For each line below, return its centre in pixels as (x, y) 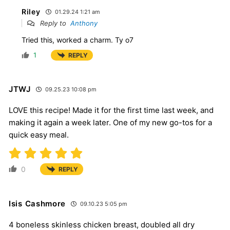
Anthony (84, 23)
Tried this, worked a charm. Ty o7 (78, 40)
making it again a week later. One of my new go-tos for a (110, 122)
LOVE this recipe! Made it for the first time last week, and (111, 110)
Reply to (54, 23)
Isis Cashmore (37, 204)
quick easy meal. (39, 135)
